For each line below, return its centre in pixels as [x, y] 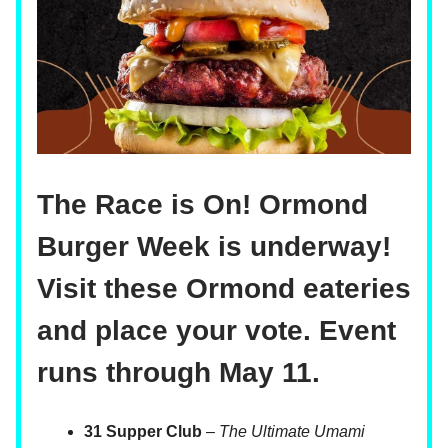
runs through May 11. [178, 373]
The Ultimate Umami [292, 432]
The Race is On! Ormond [202, 205]
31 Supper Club [143, 432]
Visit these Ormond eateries [224, 289]
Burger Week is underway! [214, 247]
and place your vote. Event [216, 331]
